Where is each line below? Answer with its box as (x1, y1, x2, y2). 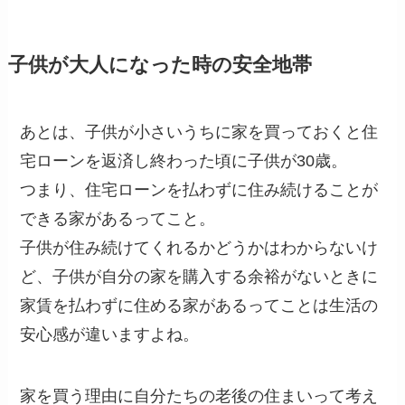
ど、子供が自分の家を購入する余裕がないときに (20, 267, 379, 286)
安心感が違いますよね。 (20, 325, 200, 344)
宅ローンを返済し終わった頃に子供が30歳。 (20, 151, 348, 170)
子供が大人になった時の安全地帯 (7, 53, 312, 76)
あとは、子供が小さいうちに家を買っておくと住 (20, 122, 379, 141)
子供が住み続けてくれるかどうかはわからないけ (20, 238, 379, 257)
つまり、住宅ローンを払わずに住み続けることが (20, 180, 379, 199)
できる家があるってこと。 (20, 209, 216, 228)
